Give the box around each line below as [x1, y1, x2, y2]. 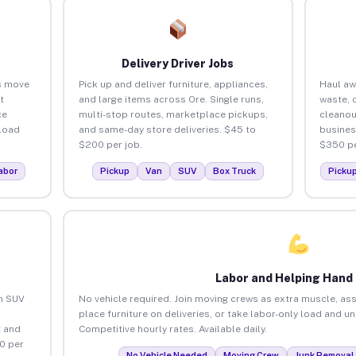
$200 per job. [78, 138, 142, 150]
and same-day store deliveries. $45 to [78, 123, 256, 135]
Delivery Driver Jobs [122, 56, 234, 70]
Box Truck [212, 165, 256, 176]
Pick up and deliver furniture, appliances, [78, 78, 268, 90]
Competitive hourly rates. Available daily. [78, 323, 267, 335]
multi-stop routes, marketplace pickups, [78, 108, 268, 120]
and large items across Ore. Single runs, [78, 93, 264, 105]
